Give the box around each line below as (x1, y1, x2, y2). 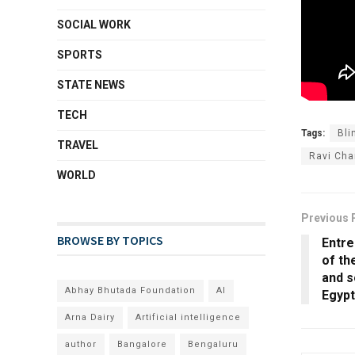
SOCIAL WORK (57, 18, 131, 31)
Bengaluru (188, 339, 239, 349)
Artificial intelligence (136, 312, 241, 323)
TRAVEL (57, 139, 98, 151)
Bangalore (117, 339, 167, 349)
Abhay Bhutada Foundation (65, 285, 196, 296)
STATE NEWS (57, 78, 125, 91)
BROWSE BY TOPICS (57, 232, 163, 248)
